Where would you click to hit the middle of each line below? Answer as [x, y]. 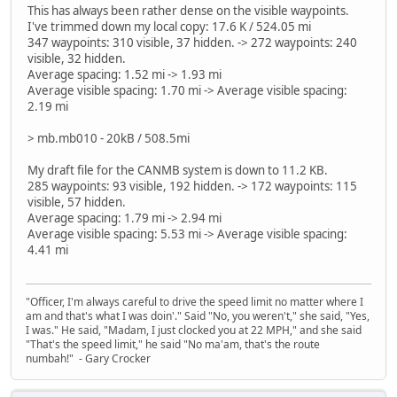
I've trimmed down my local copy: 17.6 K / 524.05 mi [169, 26]
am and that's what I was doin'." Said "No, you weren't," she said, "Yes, [198, 315]
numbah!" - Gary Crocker [88, 358]
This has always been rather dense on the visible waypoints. [188, 10]
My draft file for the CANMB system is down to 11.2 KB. [178, 170]
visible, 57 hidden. [77, 202]
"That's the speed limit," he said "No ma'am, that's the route [173, 344]
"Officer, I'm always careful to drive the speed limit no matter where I [195, 301]
